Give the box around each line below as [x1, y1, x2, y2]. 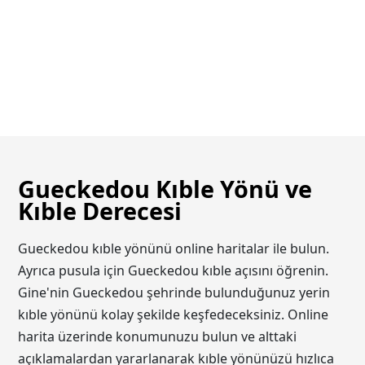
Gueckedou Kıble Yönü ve [18, 173, 313, 205]
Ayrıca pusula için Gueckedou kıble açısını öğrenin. [18, 261, 329, 279]
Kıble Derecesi [18, 195, 182, 227]
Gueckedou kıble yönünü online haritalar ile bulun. [18, 239, 330, 257]
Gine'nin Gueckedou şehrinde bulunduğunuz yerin [18, 283, 331, 301]
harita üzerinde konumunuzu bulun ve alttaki [18, 327, 297, 345]
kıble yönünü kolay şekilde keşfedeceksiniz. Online [18, 305, 329, 323]
